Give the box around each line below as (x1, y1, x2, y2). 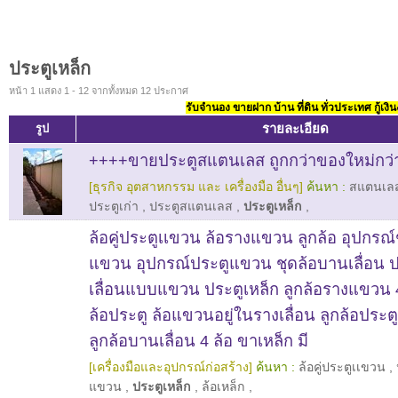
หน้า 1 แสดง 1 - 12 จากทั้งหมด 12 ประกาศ (9, 85, 188, 96)
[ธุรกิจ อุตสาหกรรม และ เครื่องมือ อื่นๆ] (89, 179, 303, 194)
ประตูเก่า (89, 199, 139, 213)
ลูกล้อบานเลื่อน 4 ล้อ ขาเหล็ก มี (89, 331, 308, 350)
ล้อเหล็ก (202, 379, 245, 394)
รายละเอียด (262, 121, 329, 136)
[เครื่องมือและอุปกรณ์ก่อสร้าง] (89, 360, 252, 374)
